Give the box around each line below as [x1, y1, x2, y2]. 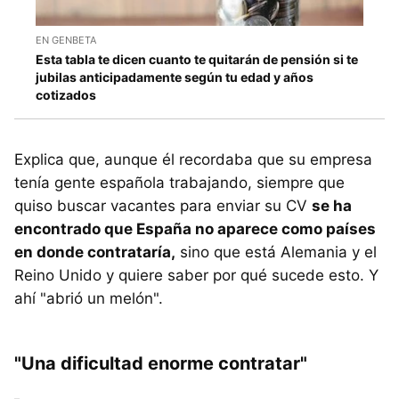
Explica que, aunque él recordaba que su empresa [14, 150, 372, 168]
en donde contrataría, [14, 242, 175, 261]
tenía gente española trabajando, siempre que [14, 173, 345, 191]
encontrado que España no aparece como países [14, 219, 376, 238]
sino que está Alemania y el [175, 242, 377, 261]
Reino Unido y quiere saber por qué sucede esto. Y [14, 265, 379, 284]
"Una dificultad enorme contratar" [14, 352, 307, 374]
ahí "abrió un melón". [14, 289, 163, 307]
